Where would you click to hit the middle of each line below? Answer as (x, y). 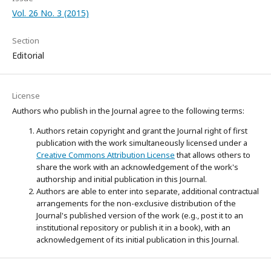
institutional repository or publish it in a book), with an (133, 227)
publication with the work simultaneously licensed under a (142, 142)
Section (26, 40)
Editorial (28, 55)
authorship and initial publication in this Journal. (122, 179)
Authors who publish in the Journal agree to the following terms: (128, 110)
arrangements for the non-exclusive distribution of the (136, 203)
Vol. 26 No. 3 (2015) (51, 13)
